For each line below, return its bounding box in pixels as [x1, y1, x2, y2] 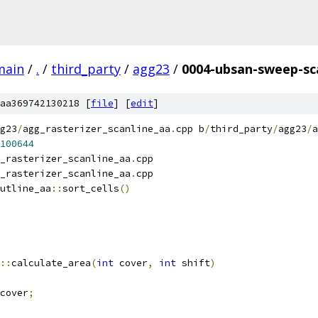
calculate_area [11, 257, 91, 269]
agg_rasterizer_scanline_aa [23, 123, 170, 135]
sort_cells [62, 182, 119, 194]
